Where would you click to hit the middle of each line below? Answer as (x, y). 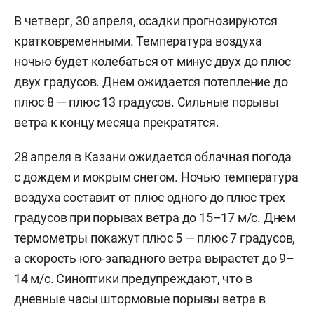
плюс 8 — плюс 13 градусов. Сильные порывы (146, 102)
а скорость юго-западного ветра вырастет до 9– (154, 258)
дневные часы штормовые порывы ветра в (140, 299)
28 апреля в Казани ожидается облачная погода (153, 156)
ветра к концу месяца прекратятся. (117, 122)
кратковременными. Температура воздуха (138, 41)
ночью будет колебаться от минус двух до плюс (153, 61)
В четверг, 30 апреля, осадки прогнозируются (146, 20)
